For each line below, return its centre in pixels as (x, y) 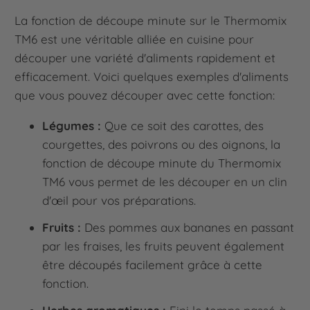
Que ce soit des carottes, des (183, 126)
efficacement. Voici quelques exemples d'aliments (152, 77)
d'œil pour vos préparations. (119, 201)
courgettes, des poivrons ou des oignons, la (162, 145)
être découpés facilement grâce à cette (153, 265)
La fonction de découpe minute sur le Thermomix (151, 21)
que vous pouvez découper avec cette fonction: (145, 95)
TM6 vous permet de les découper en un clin (165, 182)
